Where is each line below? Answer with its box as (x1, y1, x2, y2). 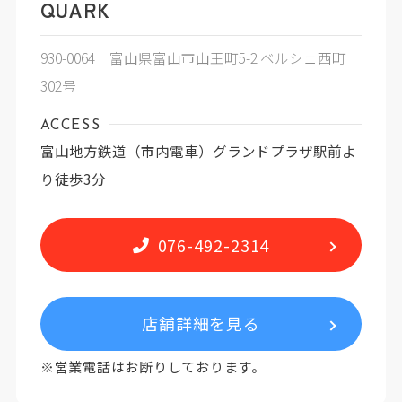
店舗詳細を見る (141, 311, 261, 336)
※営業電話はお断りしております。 (39, 356, 266, 376)
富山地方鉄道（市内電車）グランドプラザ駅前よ (39, 141, 356, 162)
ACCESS (39, 118, 101, 134)
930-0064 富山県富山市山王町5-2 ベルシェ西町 (39, 47, 346, 67)
